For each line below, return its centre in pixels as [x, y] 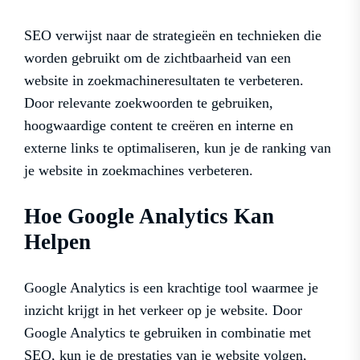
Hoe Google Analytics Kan [149, 217]
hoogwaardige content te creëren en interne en [159, 126]
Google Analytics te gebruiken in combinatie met [168, 333]
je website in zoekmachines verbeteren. [139, 171]
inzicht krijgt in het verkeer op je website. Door [163, 311]
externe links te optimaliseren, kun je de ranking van [178, 148]
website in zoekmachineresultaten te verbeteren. [164, 81]
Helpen [57, 242]
